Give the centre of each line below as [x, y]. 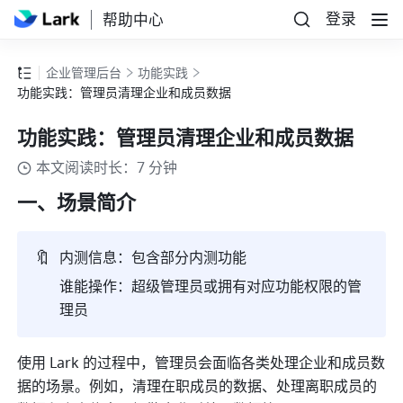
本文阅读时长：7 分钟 [107, 169]
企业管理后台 [84, 74]
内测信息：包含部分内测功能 [153, 259]
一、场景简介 [77, 204]
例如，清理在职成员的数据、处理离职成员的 [233, 387]
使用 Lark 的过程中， [86, 364]
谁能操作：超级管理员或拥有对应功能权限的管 [211, 287]
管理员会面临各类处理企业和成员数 [270, 364]
